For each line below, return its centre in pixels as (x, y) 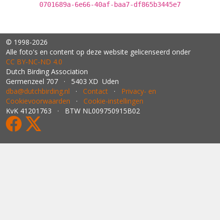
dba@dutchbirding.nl (38, 91)
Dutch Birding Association (47, 71)
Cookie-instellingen (113, 101)
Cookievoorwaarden (38, 101)
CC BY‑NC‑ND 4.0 (34, 62)
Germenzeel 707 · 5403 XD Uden (62, 81)
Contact (96, 91)
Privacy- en (139, 91)
